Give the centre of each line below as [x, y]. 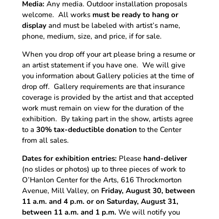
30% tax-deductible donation [86, 129]
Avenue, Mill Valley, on [61, 190]
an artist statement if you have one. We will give [103, 65]
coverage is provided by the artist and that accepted [108, 97]
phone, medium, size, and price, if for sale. [92, 36]
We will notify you [149, 212]
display [35, 25]
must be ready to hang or [135, 14]
